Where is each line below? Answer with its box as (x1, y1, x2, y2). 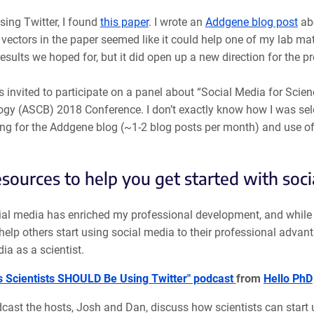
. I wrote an (148, 15, 205, 29)
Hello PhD (263, 271, 313, 285)
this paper (100, 15, 149, 29)
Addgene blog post (205, 15, 298, 29)
